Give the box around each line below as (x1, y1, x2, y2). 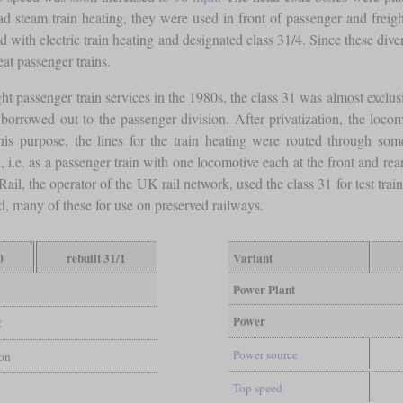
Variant (232, 248, 273, 267)
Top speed (232, 379, 282, 396)
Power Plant (232, 280, 295, 299)
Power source (232, 345, 298, 363)
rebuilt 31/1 (67, 248, 127, 267)
